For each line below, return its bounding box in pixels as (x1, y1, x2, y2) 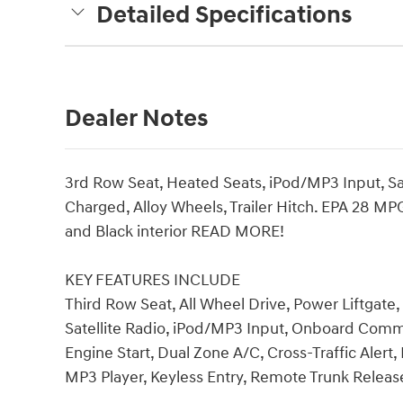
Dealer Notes (65, 103, 208, 134)
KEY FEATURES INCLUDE (65, 269, 240, 291)
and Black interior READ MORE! (65, 220, 284, 242)
